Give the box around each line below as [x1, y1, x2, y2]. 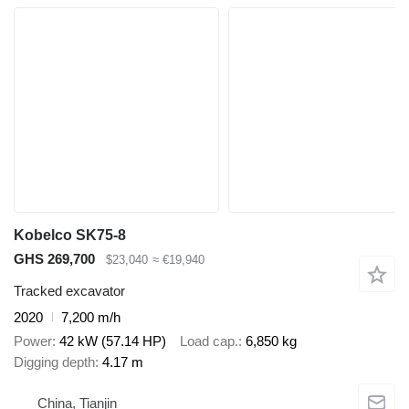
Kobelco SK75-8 [14, 227, 126, 244]
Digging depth [14, 354, 95, 371]
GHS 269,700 [14, 251, 95, 267]
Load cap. [180, 333, 238, 350]
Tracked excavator [14, 282, 125, 299]
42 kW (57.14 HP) [59, 333, 166, 350]
